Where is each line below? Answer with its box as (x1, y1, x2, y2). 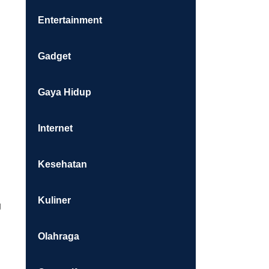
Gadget (37, 51, 71, 61)
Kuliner (37, 195, 71, 205)
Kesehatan (37, 159, 87, 169)
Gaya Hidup (37, 87, 91, 97)
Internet (37, 123, 73, 133)
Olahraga (37, 231, 79, 241)
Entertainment (37, 15, 102, 25)
